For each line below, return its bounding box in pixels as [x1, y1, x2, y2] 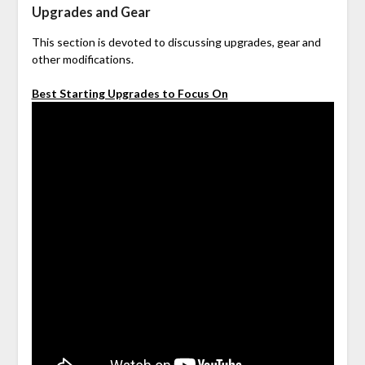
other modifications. [31, 52, 134, 67]
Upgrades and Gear [31, 4, 151, 20]
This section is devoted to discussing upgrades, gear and [31, 35, 321, 50]
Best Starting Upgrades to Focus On [31, 86, 228, 101]
